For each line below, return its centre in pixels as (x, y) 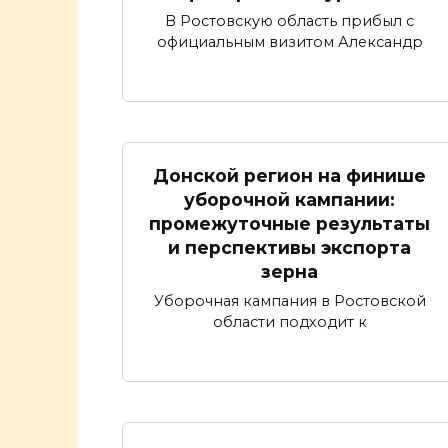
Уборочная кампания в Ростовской (289, 300)
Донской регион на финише (289, 175)
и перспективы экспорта (289, 247)
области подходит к (289, 321)
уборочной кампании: (289, 199)
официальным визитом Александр (289, 41)
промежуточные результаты (289, 223)
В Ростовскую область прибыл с (289, 20)
